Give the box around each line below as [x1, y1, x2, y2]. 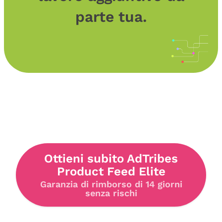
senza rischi [85, 188, 137, 198]
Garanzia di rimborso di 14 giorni [40, 179, 182, 189]
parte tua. [75, 8, 147, 25]
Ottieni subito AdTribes [44, 152, 178, 166]
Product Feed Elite [56, 165, 166, 178]
